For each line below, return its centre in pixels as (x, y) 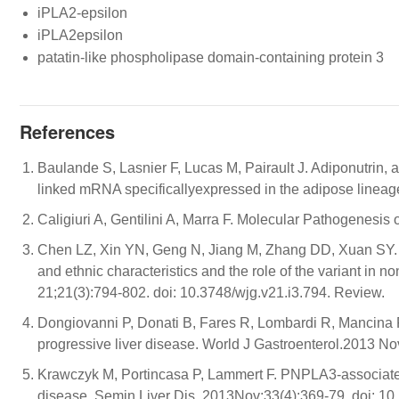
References (67, 131)
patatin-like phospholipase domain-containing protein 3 (211, 57)
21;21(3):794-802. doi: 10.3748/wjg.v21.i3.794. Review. (211, 293)
